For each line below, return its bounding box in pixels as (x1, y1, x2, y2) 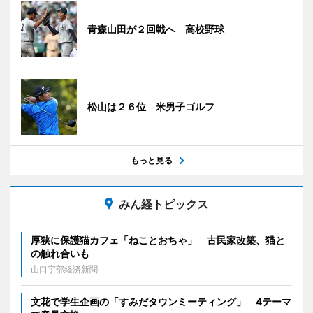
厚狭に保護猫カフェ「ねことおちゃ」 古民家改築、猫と (31, 233, 285, 246)
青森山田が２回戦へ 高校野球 (87, 22, 224, 35)
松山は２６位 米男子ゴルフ (87, 100, 214, 112)
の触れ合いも (31, 247, 89, 259)
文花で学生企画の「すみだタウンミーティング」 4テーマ (31, 295, 291, 307)
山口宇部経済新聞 (31, 263, 98, 275)
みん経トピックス (119, 196, 208, 211)
